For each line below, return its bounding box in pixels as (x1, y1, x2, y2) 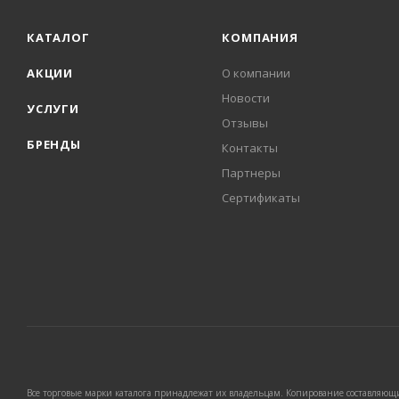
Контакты (222, 140, 279, 157)
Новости (222, 90, 271, 107)
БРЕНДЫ (27, 136, 81, 153)
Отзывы (222, 115, 269, 132)
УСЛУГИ (27, 101, 79, 118)
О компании (222, 65, 291, 82)
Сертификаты (222, 190, 301, 207)
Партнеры (222, 165, 281, 182)
